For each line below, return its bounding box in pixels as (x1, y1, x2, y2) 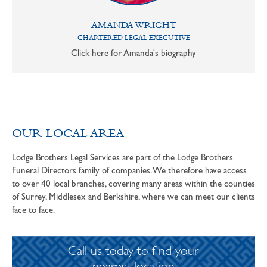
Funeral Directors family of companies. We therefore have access (12, 165, 247, 176)
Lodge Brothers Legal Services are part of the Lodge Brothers (12, 152, 233, 163)
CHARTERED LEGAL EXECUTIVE (77, 33, 190, 42)
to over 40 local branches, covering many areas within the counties (12, 178, 255, 190)
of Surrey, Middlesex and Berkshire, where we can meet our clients (12, 191, 255, 203)
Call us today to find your (68, 246, 199, 260)
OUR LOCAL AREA (12, 126, 124, 141)
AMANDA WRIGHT (91, 20, 176, 31)
